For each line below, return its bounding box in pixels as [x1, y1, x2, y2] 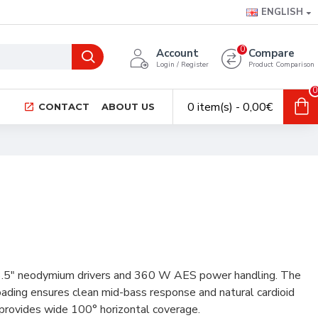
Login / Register [156, 60, 209, 70]
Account [156, 46, 199, 60]
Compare [248, 46, 295, 60]
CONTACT [38, 100, 89, 112]
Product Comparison [248, 60, 314, 70]
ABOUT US [102, 100, 155, 112]
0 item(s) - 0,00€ [187, 99, 273, 115]
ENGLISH [261, 6, 303, 18]
